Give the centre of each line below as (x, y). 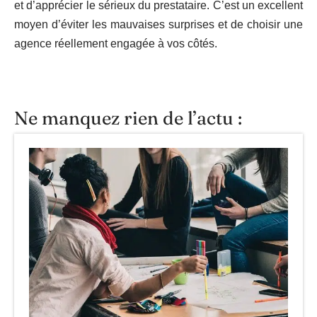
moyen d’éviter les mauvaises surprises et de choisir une (158, 24)
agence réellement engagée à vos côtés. (116, 43)
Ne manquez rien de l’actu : (128, 118)
